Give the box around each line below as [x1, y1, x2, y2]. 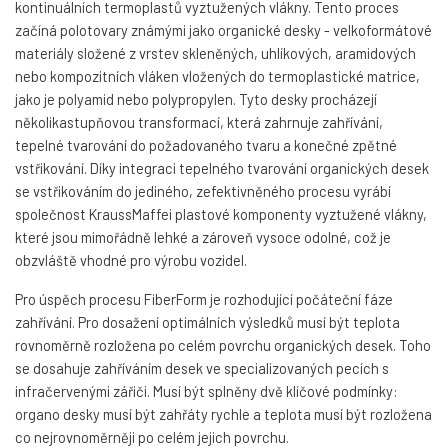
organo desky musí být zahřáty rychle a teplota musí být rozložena [15, 405, 432, 424]
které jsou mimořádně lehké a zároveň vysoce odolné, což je [15, 228, 391, 247]
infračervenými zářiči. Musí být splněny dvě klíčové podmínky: [15, 382, 398, 401]
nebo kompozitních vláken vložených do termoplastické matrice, [15, 67, 420, 86]
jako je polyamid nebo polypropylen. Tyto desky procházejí [15, 90, 377, 109]
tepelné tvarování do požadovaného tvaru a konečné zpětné [15, 136, 397, 155]
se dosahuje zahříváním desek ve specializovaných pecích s [15, 359, 389, 378]
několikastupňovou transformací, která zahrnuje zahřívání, [15, 113, 383, 132]
